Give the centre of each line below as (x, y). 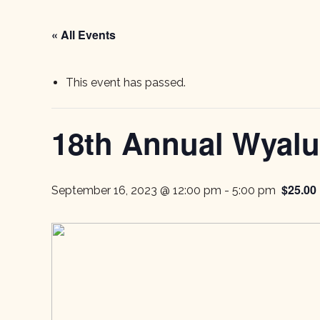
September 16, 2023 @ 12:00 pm (136, 190)
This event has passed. (126, 82)
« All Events (84, 35)
